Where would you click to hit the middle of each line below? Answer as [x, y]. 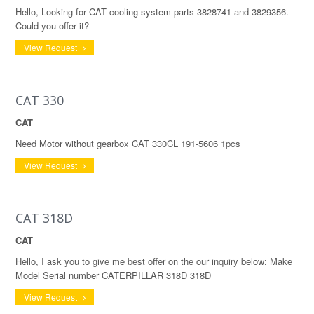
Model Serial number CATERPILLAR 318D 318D [113, 275]
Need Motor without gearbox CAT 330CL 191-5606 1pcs [128, 143]
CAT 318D [44, 218]
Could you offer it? [52, 26]
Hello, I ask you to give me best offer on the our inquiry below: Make [154, 261]
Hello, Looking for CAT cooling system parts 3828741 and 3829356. [152, 12]
